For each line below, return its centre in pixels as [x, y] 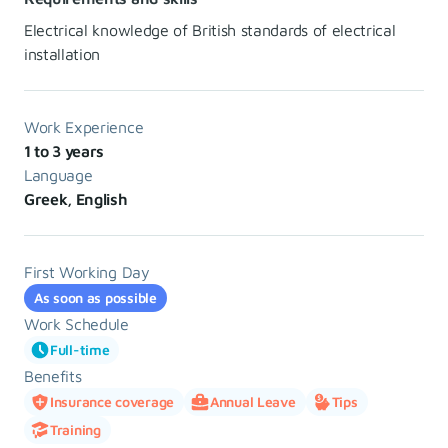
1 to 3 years [64, 151]
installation [62, 54]
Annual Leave [252, 401]
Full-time [80, 349]
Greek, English [76, 199]
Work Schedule [76, 324]
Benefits [53, 376]
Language [58, 175]
